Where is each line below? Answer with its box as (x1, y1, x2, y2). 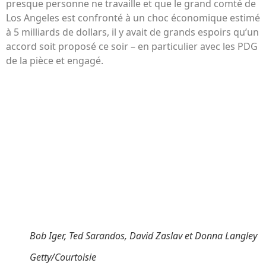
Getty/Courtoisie (30, 251, 96, 264)
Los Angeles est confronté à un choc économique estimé (6, 11, 260, 25)
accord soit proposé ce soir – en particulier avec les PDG (6, 40, 258, 53)
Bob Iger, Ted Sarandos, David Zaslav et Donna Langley (30, 229, 257, 242)
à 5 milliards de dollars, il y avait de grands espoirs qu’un (6, 26, 259, 39)
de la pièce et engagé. (6, 54, 103, 68)
